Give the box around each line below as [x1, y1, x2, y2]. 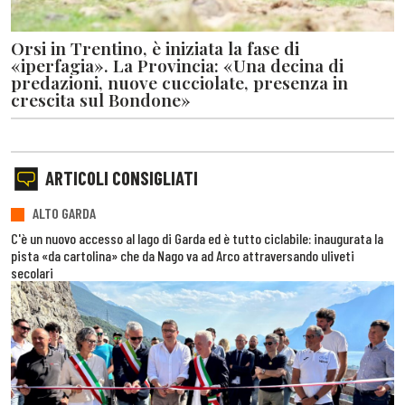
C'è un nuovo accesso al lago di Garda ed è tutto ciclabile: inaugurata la [11, 230, 383, 248]
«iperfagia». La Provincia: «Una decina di [11, 53, 344, 78]
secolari [11, 264, 53, 282]
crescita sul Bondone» [11, 88, 191, 112]
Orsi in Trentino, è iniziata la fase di [11, 36, 299, 61]
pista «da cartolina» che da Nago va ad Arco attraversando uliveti [11, 247, 354, 265]
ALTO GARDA [33, 203, 96, 221]
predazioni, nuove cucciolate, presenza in [11, 71, 348, 95]
